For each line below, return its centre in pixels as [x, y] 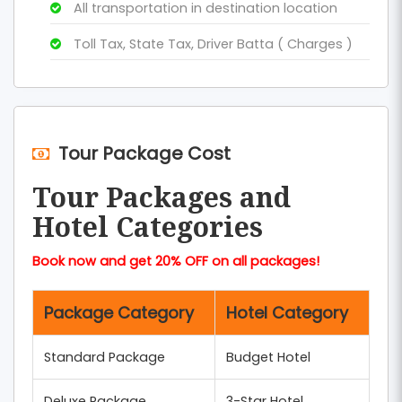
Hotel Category [287, 313]
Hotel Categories [148, 227]
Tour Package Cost [144, 154]
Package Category [119, 313]
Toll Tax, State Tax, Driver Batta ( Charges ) [211, 44]
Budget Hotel [268, 358]
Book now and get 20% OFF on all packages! [176, 262]
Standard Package [105, 358]
